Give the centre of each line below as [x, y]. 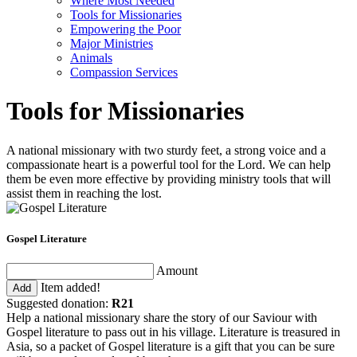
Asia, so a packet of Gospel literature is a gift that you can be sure [171, 347]
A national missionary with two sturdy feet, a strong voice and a [166, 150]
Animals [91, 58]
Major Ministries [112, 43]
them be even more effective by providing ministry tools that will [169, 178]
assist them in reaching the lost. [84, 193]
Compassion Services [124, 72]
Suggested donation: [59, 304]
